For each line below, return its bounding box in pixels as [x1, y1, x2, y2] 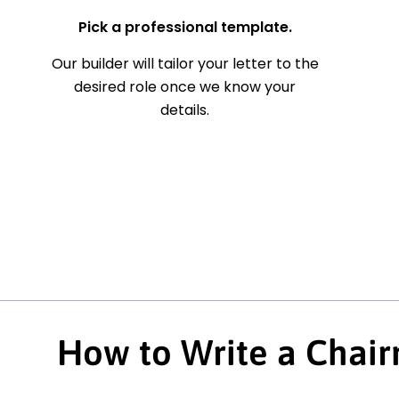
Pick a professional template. [77, 17, 292, 38]
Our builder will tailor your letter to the [51, 53, 319, 75]
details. [160, 100, 210, 121]
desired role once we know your [74, 77, 297, 98]
